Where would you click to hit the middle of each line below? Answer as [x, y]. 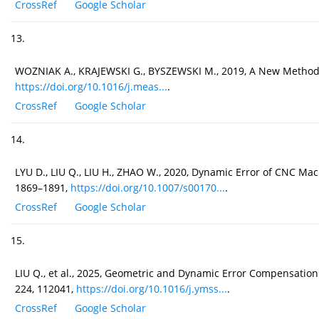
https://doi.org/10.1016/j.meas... [91, 87]
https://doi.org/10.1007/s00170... [148, 188]
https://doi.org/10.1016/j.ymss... [152, 289]
